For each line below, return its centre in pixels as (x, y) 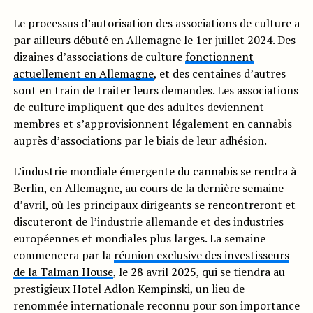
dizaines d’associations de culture (99, 57)
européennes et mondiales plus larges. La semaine (139, 239)
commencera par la (63, 255)
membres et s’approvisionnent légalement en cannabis (152, 124)
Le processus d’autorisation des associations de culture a (156, 23)
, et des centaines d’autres (219, 74)
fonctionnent (219, 57)
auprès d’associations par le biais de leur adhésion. (140, 141)
